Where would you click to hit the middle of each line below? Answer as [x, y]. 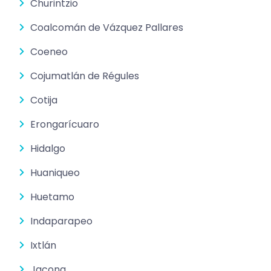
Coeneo [49, 51]
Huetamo [52, 197]
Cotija [44, 100]
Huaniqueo [55, 172]
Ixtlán [43, 245]
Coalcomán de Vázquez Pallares [107, 27]
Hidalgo [48, 148]
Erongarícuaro [65, 124]
